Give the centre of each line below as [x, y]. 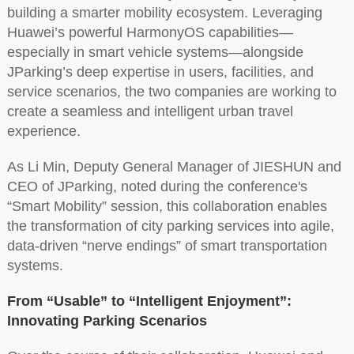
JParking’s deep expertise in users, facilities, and [160, 72]
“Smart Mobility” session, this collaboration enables [167, 206]
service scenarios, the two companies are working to [171, 91]
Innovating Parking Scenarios [107, 320]
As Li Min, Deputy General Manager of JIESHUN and [174, 166]
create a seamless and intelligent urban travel [150, 111]
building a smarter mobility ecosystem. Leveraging [164, 12]
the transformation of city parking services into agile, [170, 226]
